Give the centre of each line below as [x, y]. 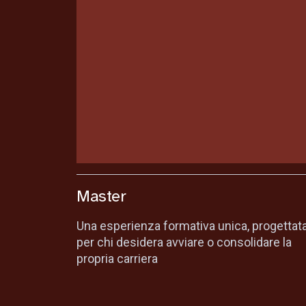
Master [101, 196]
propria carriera [117, 259]
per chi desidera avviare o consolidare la [184, 242]
